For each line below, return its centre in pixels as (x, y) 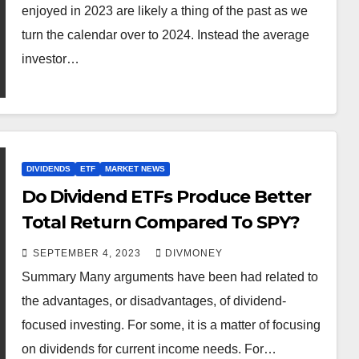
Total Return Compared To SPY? (160, 222)
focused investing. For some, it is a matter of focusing (171, 325)
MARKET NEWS (135, 168)
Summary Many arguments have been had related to (169, 276)
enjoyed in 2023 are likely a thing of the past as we (164, 10)
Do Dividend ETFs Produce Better (166, 196)
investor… (50, 58)
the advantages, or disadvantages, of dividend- (153, 301)
